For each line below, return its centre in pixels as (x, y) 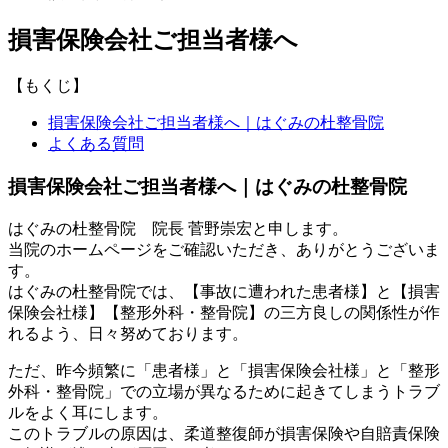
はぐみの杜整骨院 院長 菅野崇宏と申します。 (178, 228)
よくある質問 (96, 144)
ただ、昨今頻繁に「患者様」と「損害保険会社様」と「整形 (224, 370)
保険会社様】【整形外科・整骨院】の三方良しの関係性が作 (224, 312)
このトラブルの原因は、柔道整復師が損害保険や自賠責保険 (224, 433)
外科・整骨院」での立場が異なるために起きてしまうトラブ (224, 391)
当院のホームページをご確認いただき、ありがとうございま (224, 249)
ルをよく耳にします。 (88, 412)
